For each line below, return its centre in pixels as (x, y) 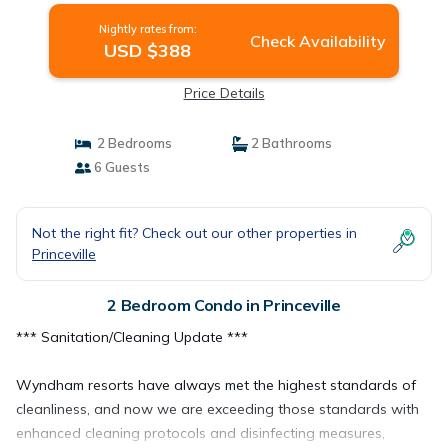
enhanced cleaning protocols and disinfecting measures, (200, 433)
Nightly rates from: (147, 29)
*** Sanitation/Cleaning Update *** (132, 337)
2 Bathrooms (290, 143)
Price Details (224, 93)
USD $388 (148, 50)
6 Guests (120, 167)
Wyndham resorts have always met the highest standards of (216, 385)
